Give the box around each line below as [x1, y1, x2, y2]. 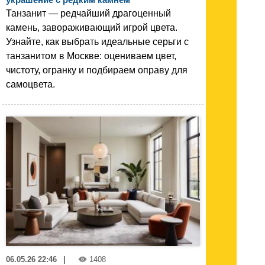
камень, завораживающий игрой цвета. [6, 22, 177, 33]
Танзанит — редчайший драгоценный [6, 8, 171, 19]
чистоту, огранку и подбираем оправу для [6, 65, 188, 76]
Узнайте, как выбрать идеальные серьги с [6, 37, 189, 47]
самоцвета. [6, 79, 55, 90]
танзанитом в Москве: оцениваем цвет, [6, 51, 176, 62]
